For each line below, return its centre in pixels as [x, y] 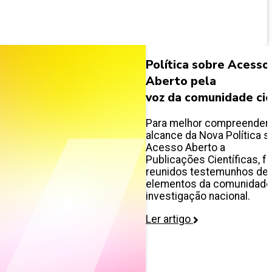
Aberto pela [181, 81]
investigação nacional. [198, 196]
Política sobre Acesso [208, 65]
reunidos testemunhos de [207, 172]
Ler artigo [169, 219]
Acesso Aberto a [185, 148]
